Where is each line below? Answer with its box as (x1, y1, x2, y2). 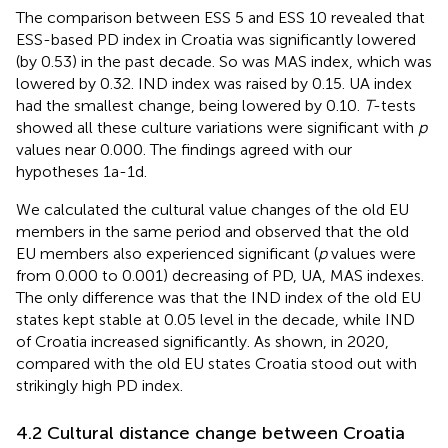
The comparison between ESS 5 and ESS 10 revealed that (16, 7, 425, 27)
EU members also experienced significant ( (16, 243, 318, 263)
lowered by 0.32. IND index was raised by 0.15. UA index (16, 73, 412, 93)
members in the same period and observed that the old (16, 221, 409, 241)
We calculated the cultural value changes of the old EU (16, 199, 409, 219)
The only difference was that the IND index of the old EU (16, 287, 421, 307)
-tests (373, 95, 416, 115)
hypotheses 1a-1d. (16, 161, 147, 181)
